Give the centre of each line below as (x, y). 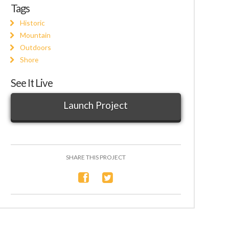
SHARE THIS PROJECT (96, 157)
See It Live (31, 83)
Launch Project (96, 105)
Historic (33, 23)
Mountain (36, 35)
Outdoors (36, 48)
